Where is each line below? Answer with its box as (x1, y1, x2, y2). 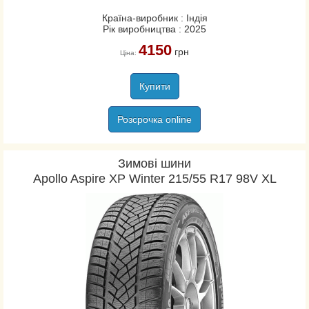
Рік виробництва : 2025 (103, 23, 206, 34)
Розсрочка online (117, 114, 192, 125)
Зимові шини (118, 157, 191, 170)
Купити (139, 81, 170, 92)
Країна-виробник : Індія (101, 12, 208, 23)
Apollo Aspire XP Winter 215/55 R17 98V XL (32, 172, 277, 186)
